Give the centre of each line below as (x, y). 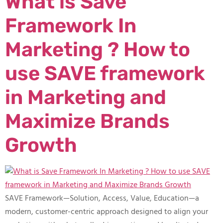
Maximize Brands (87, 121)
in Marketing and (86, 98)
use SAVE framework (105, 74)
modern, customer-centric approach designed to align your (107, 212)
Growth (41, 145)
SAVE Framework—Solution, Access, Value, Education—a (102, 199)
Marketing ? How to (98, 50)
